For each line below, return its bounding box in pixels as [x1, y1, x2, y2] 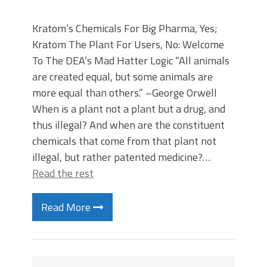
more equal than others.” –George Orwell [32, 85, 217, 101]
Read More [41, 199, 93, 215]
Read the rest [32, 165, 94, 181]
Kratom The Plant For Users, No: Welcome [32, 36, 224, 52]
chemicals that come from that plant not [32, 133, 216, 149]
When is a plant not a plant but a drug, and [32, 101, 225, 117]
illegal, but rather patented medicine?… [32, 149, 210, 165]
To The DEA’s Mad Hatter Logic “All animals [32, 52, 229, 69]
